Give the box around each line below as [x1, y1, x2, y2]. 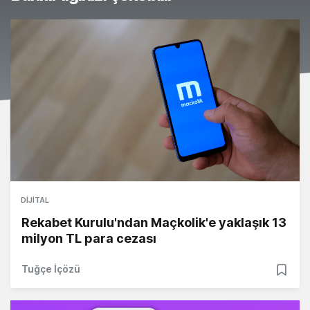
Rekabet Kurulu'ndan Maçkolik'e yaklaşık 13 [21, 215, 286, 230]
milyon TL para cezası [21, 230, 156, 246]
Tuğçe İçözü [21, 262, 80, 275]
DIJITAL [21, 194, 49, 205]
